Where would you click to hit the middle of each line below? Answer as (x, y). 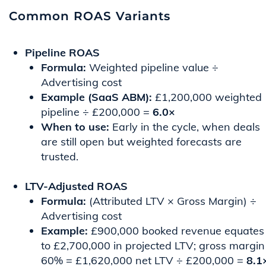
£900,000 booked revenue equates (176, 231)
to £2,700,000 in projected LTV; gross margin (153, 246)
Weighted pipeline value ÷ (152, 68)
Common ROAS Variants (90, 16)
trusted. (60, 157)
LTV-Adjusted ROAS (76, 186)
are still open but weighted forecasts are (141, 142)
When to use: (75, 127)
